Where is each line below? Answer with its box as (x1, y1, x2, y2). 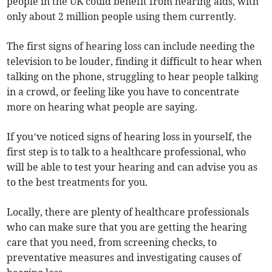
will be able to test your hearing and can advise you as (7, 161, 258, 174)
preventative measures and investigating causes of (7, 251, 242, 264)
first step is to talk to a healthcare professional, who (7, 146, 246, 158)
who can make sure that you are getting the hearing (7, 221, 248, 234)
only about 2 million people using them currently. (7, 10, 237, 23)
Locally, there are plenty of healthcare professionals (7, 206, 250, 219)
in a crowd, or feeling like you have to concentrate (7, 86, 240, 98)
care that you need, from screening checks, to (7, 236, 217, 249)
